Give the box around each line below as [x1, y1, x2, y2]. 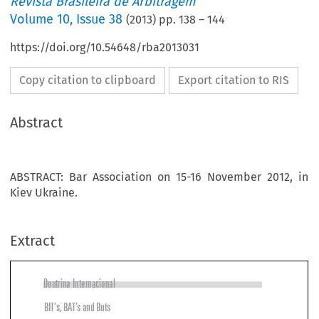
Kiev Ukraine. [10, 186, 78, 200]
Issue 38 [76, 11, 123, 28]
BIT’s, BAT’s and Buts [31, 282, 105, 298]
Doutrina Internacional [31, 256, 111, 271]
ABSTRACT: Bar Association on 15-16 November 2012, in [10, 170, 308, 184]
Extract [10, 232, 56, 250]
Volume [10, 11, 58, 28]
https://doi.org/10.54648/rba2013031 [10, 41, 200, 55]
